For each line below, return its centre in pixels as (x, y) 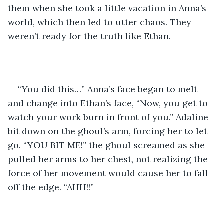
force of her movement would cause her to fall (109, 173)
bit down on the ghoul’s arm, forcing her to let (109, 131)
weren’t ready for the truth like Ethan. (91, 36)
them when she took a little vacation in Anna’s (108, 8)
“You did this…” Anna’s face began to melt (109, 89)
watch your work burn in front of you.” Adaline (109, 117)
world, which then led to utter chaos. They (101, 22)
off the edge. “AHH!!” (52, 187)
